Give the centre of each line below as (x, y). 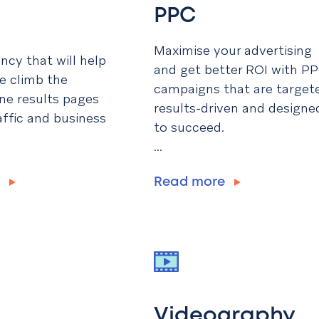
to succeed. (191, 127)
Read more (191, 183)
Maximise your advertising (233, 51)
